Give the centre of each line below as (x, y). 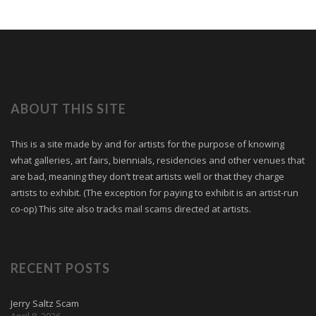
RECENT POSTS (60, 268)
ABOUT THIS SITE (68, 108)
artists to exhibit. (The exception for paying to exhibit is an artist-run (154, 192)
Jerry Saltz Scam (45, 303)
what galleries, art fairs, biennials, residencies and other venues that (158, 160)
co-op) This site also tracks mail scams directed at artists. (131, 208)
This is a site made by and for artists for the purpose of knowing (147, 144)
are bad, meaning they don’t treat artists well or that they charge (147, 176)
